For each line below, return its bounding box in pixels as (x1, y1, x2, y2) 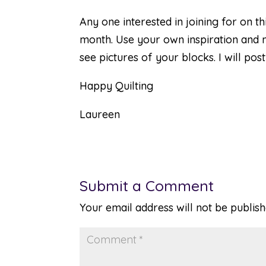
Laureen (80, 107, 121, 121)
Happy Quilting (80, 79, 154, 93)
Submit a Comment (80, 176, 214, 195)
